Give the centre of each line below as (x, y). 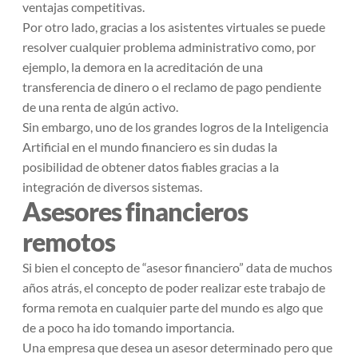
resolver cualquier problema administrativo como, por (169, 47)
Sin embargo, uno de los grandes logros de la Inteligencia (175, 127)
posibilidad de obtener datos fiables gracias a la (151, 167)
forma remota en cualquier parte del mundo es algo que (173, 307)
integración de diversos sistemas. (112, 187)
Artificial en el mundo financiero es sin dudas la (150, 147)
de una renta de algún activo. (100, 107)
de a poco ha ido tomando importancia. (128, 327)
